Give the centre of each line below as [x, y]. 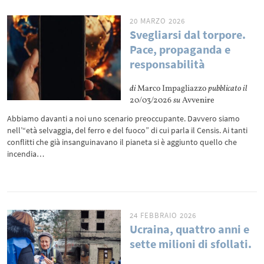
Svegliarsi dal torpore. [188, 34]
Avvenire [198, 100]
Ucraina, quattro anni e [190, 229]
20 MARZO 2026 [158, 21]
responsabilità [168, 64]
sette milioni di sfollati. [191, 244]
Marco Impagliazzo [172, 89]
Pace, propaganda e [180, 49]
